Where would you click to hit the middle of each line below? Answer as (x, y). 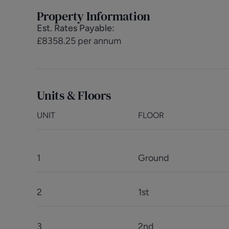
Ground (154, 158)
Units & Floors (74, 95)
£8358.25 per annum (79, 41)
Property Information (94, 16)
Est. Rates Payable (74, 28)
